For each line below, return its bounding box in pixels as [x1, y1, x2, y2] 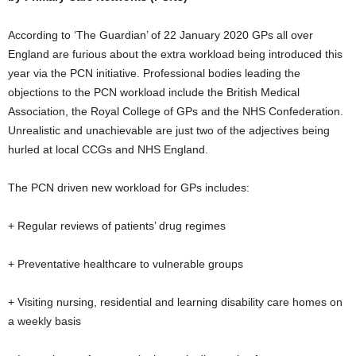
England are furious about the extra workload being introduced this [8, 48, 342, 60]
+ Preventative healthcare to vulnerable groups [8, 257, 243, 270]
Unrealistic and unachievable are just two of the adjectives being [8, 124, 330, 137]
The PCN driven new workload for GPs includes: [8, 181, 250, 194]
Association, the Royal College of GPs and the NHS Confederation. [8, 105, 343, 118]
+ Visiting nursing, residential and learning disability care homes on [8, 296, 342, 308]
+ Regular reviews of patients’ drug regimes [8, 219, 226, 232]
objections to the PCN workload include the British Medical [8, 86, 300, 99]
